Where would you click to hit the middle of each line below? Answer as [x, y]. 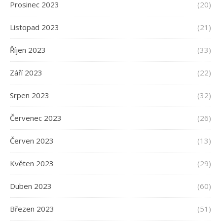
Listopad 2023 [35, 27]
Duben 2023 [31, 186]
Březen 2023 [32, 209]
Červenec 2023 [36, 118]
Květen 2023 [32, 164]
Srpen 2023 [30, 95]
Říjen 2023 [28, 50]
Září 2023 [26, 73]
